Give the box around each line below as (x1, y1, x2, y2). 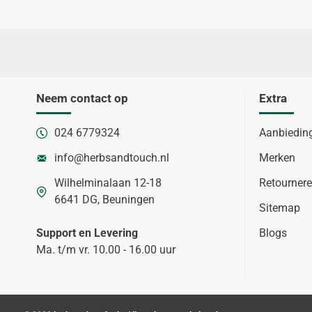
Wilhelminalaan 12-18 (54, 176, 162, 189)
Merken (259, 151, 295, 164)
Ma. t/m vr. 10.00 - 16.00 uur (36, 243, 175, 256)
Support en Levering (36, 226, 138, 240)
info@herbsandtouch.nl (54, 151, 169, 164)
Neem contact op (36, 91, 128, 105)
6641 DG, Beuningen (54, 193, 155, 206)
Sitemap (259, 201, 300, 214)
